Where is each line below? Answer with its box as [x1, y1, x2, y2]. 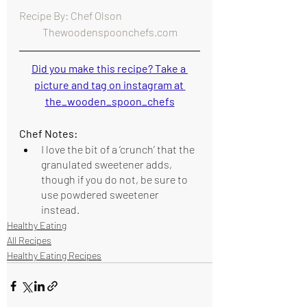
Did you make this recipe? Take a [32, 62, 188, 75]
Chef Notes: [19, 127, 77, 140]
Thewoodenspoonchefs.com [42, 25, 177, 38]
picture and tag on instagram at [34, 78, 186, 91]
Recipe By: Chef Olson [19, 9, 200, 22]
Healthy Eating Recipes [7, 249, 101, 261]
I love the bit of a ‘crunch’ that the [41, 143, 197, 156]
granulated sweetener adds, [41, 158, 174, 171]
